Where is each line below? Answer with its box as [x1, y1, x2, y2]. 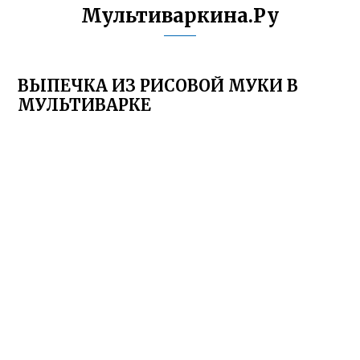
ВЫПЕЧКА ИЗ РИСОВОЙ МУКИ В [18, 76, 299, 96]
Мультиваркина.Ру [81, 3, 279, 28]
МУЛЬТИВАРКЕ [18, 95, 152, 115]
